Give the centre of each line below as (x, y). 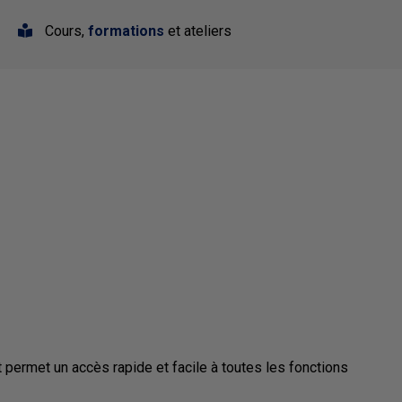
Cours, (65, 31)
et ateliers (198, 31)
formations (126, 31)
